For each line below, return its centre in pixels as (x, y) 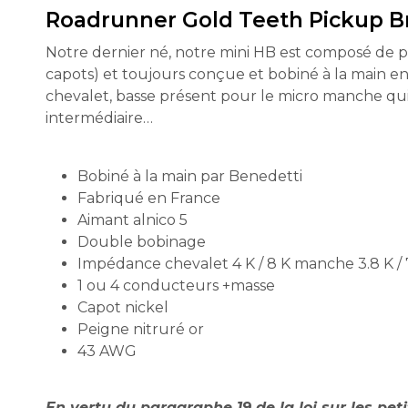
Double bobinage (142, 242)
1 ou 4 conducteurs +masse (176, 286)
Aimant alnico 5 (133, 220)
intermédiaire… (99, 118)
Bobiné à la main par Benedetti (190, 176)
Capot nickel (123, 307)
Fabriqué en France (149, 198)
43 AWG (107, 351)
